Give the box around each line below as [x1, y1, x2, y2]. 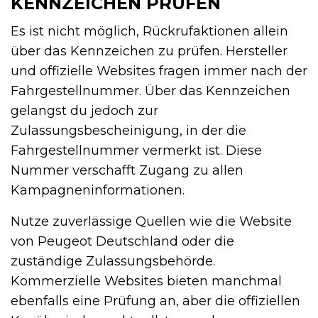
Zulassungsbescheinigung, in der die [11, 122, 246, 138]
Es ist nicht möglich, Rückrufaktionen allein [11, 23, 288, 39]
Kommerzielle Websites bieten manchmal [11, 273, 282, 289]
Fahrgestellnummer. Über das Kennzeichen [11, 82, 290, 99]
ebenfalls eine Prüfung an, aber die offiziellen [11, 292, 300, 309]
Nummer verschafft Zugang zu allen [11, 162, 243, 178]
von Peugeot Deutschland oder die [11, 233, 234, 249]
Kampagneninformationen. [11, 182, 185, 198]
